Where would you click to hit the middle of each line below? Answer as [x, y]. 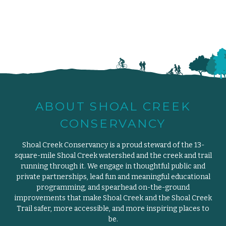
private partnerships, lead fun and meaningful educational [113, 177]
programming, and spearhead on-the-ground [113, 187]
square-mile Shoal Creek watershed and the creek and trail [113, 156]
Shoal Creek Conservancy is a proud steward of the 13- [113, 145]
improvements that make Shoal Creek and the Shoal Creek [113, 198]
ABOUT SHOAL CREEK [113, 106]
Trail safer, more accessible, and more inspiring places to [113, 209]
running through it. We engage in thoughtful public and [113, 166]
